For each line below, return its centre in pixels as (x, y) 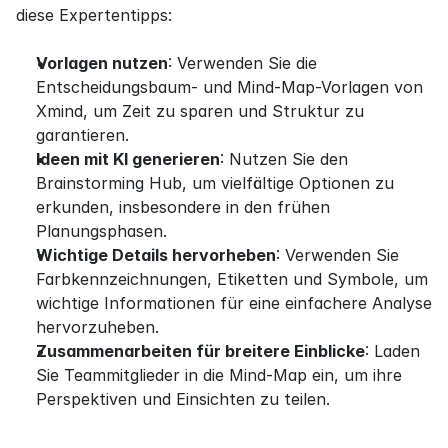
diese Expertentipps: (94, 14)
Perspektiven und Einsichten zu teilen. (183, 398)
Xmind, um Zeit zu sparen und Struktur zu (200, 110)
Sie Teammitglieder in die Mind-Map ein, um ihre (219, 374)
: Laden (392, 350)
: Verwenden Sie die (242, 62)
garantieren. (82, 134)
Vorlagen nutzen (102, 62)
